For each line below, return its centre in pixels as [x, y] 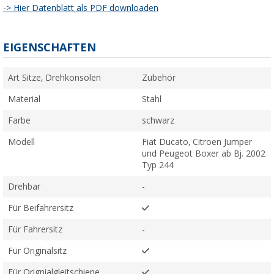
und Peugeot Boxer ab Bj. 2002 [204, 154]
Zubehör [159, 78]
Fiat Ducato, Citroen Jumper [197, 142]
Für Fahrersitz [35, 230]
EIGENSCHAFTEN [50, 48]
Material [24, 99]
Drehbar [24, 187]
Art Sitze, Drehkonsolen [54, 78]
